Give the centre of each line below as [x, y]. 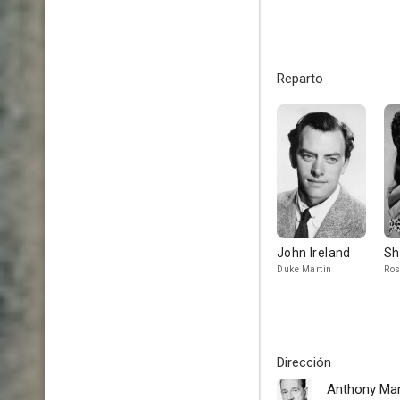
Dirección [304, 362]
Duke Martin [304, 269]
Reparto [300, 79]
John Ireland [314, 253]
